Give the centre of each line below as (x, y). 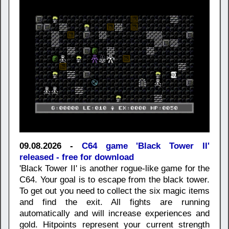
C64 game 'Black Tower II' (146, 146)
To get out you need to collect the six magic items (114, 191)
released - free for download (77, 157)
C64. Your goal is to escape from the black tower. (114, 179)
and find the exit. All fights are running (114, 202)
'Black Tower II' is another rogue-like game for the (114, 168)
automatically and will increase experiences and (114, 213)
